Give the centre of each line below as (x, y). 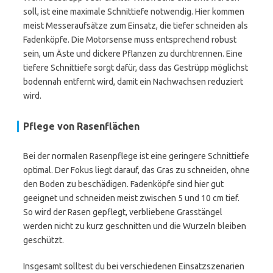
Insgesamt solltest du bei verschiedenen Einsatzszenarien (134, 266)
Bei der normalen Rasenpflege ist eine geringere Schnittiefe (136, 156)
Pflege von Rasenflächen (81, 126)
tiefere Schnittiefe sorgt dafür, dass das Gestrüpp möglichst (136, 68)
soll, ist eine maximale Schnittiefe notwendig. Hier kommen (134, 12)
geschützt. (44, 240)
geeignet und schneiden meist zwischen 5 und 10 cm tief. (131, 198)
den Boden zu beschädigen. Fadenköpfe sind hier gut (123, 184)
